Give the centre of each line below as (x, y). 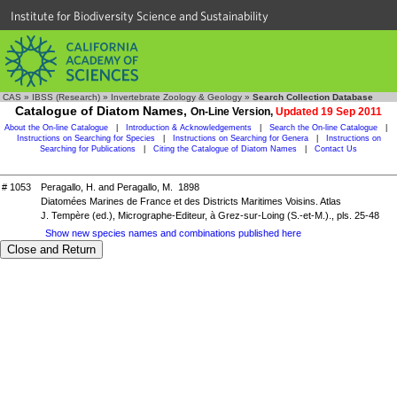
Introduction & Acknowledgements (189, 128)
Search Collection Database (313, 97)
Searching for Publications (88, 149)
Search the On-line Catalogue (323, 128)
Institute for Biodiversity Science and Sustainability (140, 16)
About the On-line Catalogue (56, 128)
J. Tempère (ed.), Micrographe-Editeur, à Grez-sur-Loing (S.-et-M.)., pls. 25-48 (210, 215)
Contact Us (336, 149)
